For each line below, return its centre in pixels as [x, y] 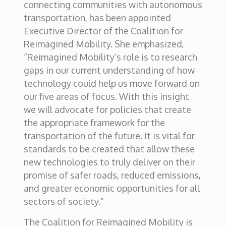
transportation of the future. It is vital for [109, 136]
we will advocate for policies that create [107, 109]
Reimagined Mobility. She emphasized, [104, 44]
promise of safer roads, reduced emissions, [112, 175]
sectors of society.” [64, 201]
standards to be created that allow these [109, 149]
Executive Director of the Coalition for [103, 31]
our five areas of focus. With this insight [106, 96]
